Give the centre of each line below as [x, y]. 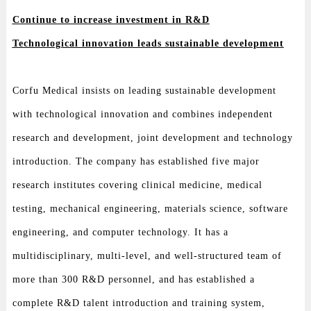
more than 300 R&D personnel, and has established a [133, 279]
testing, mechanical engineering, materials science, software [150, 208]
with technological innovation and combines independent [142, 114]
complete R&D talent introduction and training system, [138, 303]
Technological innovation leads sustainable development [148, 43]
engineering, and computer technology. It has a [120, 232]
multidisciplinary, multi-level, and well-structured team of [147, 255]
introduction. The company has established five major [136, 161]
